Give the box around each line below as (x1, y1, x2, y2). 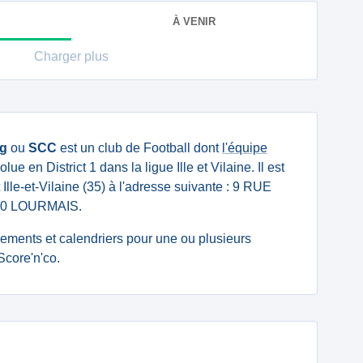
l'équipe (222, 141, 267, 155)
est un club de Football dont (57, 141, 222, 155)
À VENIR (173, 15, 216, 28)
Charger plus (34, 49, 109, 63)
